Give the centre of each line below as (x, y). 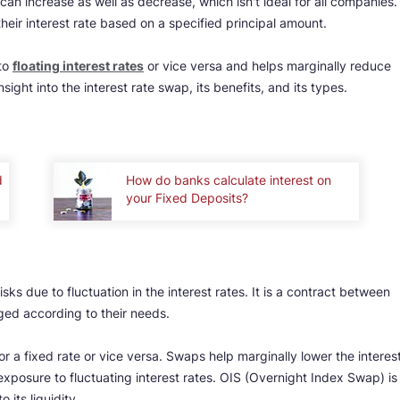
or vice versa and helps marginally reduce (267, 65)
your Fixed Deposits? (187, 198)
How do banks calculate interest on (229, 180)
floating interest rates (78, 65)
